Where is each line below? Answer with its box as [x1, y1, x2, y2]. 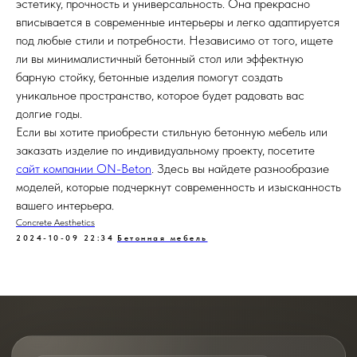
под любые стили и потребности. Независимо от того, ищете [16, 33, 333, 48]
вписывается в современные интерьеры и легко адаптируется [16, 14, 339, 29]
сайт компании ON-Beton [16, 161, 151, 176]
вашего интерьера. [16, 198, 114, 213]
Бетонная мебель [117, 233, 208, 242]
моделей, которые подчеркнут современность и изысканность [16, 179, 341, 194]
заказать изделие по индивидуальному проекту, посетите [16, 143, 315, 158]
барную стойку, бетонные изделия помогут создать [16, 69, 283, 84]
